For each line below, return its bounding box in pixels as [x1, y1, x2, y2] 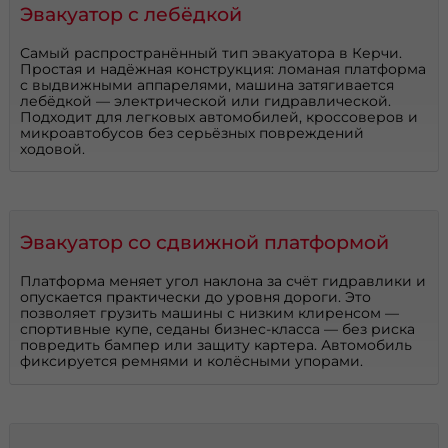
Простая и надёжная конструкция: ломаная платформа [20, 59, 427, 78]
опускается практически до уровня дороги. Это [20, 288, 372, 307]
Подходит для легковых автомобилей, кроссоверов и [20, 107, 419, 126]
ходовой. [20, 139, 86, 158]
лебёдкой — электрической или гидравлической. [20, 91, 392, 110]
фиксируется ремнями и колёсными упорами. [20, 352, 364, 371]
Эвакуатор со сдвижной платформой [20, 230, 390, 255]
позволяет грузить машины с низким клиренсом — [20, 304, 400, 323]
